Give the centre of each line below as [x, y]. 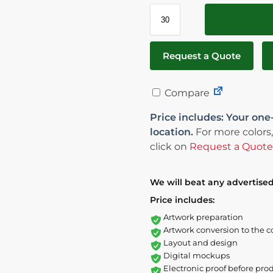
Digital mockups [196, 255]
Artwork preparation [203, 217]
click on [169, 147]
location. [171, 132]
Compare [186, 93]
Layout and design [200, 243]
